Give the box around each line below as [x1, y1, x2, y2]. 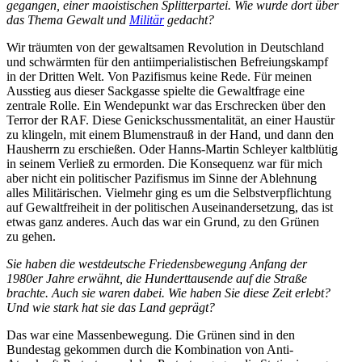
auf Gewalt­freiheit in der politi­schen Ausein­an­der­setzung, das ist [6, 200, 333, 214]
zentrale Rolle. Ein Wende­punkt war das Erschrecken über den [6, 98, 326, 112]
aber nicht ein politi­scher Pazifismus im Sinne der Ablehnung [6, 170, 317, 185]
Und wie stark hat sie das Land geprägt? [6, 300, 215, 314]
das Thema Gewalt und [6, 12, 129, 27]
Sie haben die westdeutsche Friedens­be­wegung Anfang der [6, 256, 307, 271]
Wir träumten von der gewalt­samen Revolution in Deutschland [6, 40, 324, 54]
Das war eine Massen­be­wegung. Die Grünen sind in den [6, 327, 295, 342]
